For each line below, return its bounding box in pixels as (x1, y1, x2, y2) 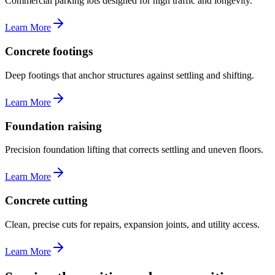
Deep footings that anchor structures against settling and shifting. (5, 69, 254, 80)
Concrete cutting (5, 193, 88, 207)
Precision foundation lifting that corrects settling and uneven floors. (5, 144, 263, 155)
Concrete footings (5, 45, 93, 58)
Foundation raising (5, 119, 102, 133)
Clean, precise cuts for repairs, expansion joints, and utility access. (5, 219, 260, 230)
